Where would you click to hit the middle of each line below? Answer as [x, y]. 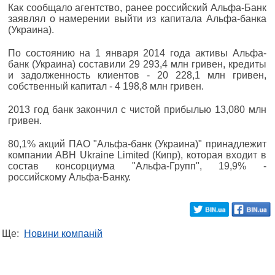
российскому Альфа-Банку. [69, 177]
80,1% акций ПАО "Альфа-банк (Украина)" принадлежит [137, 144]
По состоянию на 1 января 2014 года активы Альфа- [137, 53]
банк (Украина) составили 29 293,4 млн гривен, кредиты [137, 64]
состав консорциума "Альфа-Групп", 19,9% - [137, 166]
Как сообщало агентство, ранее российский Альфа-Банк [137, 8]
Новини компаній [63, 234]
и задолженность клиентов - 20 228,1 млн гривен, [137, 76]
